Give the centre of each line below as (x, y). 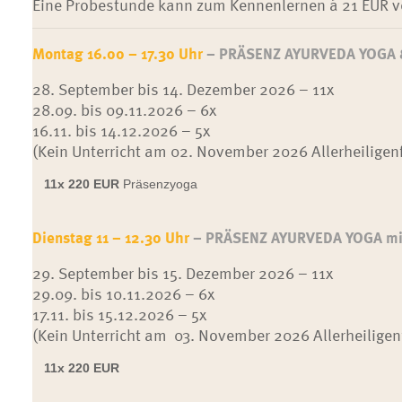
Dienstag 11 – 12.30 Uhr (112, 237)
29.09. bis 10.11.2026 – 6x (123, 293)
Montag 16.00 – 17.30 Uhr (119, 53)
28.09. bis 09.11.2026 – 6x (124, 109)
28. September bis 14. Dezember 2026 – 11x (183, 88)
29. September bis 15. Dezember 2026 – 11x (182, 272)
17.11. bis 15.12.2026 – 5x (119, 314)
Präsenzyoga (160, 184)
